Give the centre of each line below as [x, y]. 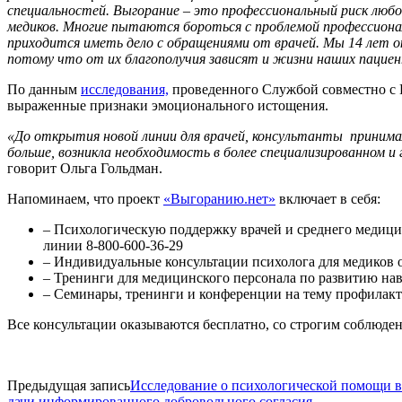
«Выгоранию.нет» [219, 198]
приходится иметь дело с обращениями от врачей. [165, 42]
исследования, [125, 89]
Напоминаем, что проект [85, 198]
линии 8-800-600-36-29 [113, 245]
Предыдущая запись [69, 385]
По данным [44, 89]
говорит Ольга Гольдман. [87, 168]
